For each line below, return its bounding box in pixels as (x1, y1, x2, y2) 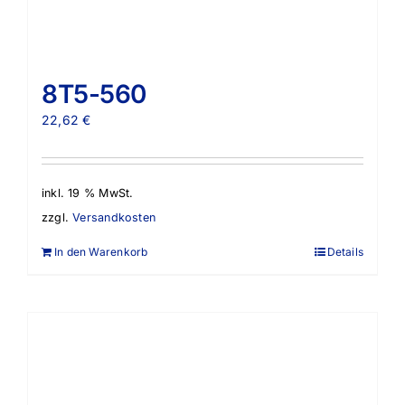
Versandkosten (72, 211, 155, 225)
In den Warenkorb (54, 245, 148, 259)
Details (326, 245, 363, 259)
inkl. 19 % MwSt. (42, 185, 134, 200)
